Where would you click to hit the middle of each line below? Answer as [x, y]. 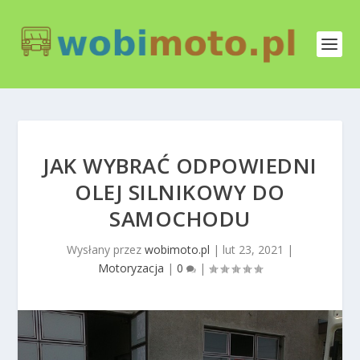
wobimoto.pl [177, 250]
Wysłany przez [106, 250]
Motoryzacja [131, 268]
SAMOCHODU [180, 219]
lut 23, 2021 [253, 250]
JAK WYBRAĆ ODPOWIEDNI [180, 166]
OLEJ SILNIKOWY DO [180, 192]
